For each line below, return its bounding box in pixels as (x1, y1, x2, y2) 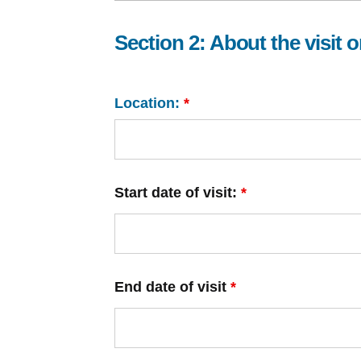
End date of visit (114, 279, 230, 295)
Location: (114, 95, 184, 111)
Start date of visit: (114, 185, 241, 201)
